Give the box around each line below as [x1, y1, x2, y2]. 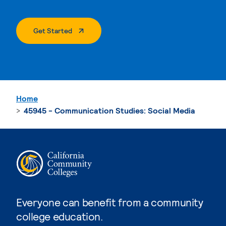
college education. [16, 209, 103, 222]
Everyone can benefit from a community [16, 195, 203, 208]
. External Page [72, 25, 119, 34]
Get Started [33, 26, 72, 35]
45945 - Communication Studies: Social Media [24, 105, 195, 115]
